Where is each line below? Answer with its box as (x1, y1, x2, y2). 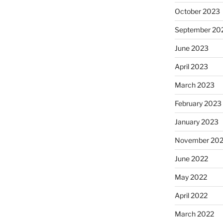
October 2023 (174, 6, 220, 15)
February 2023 (174, 99, 222, 108)
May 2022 (174, 172, 207, 181)
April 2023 (174, 62, 208, 71)
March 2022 (174, 209, 214, 218)
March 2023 (174, 80, 215, 89)
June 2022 (174, 154, 208, 163)
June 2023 (174, 43, 209, 52)
